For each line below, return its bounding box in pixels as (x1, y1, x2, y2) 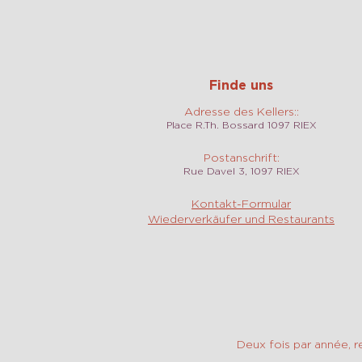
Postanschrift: (203, 151, 280, 163)
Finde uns (209, 78, 273, 92)
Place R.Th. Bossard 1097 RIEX (166, 120, 317, 130)
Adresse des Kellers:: (183, 105, 299, 117)
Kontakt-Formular (192, 197, 291, 209)
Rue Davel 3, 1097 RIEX (183, 166, 300, 176)
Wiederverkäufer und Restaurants (148, 213, 335, 225)
